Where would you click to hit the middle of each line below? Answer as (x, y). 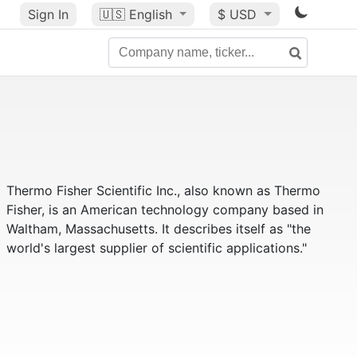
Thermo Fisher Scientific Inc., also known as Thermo (163, 190)
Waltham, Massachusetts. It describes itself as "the (158, 229)
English (150, 14)
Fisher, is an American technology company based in (165, 210)
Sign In (48, 14)
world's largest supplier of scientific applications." (156, 248)
